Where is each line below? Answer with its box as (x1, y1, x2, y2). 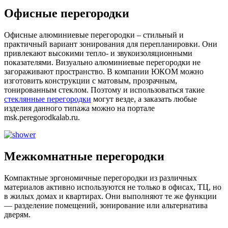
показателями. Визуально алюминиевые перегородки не (4, 58, 201, 67)
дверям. (4, 210, 31, 219)
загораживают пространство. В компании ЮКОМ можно (4, 67, 204, 76)
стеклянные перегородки (4, 94, 91, 103)
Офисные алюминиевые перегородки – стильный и (4, 30, 184, 39)
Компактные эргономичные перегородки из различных (4, 173, 197, 182)
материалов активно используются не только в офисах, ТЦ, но (4, 182, 221, 191)
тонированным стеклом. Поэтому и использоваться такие (4, 85, 205, 94)
